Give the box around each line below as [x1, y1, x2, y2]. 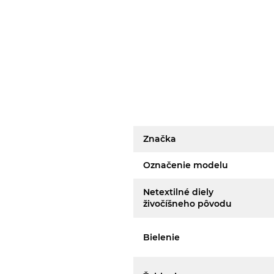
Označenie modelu [143, 160, 229, 171]
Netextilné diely [143, 187, 214, 198]
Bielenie [143, 231, 180, 243]
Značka [143, 133, 177, 144]
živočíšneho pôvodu [143, 198, 232, 209]
